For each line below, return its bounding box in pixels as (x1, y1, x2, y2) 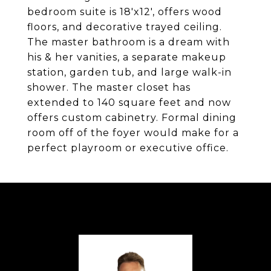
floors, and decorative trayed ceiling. (27, 21, 222, 33)
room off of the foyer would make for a (27, 127, 239, 139)
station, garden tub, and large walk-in (27, 67, 232, 78)
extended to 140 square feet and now (27, 97, 231, 108)
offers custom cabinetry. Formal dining (27, 112, 237, 123)
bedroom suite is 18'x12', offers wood (27, 6, 222, 18)
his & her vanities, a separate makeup (27, 51, 226, 63)
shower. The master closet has (27, 82, 191, 93)
